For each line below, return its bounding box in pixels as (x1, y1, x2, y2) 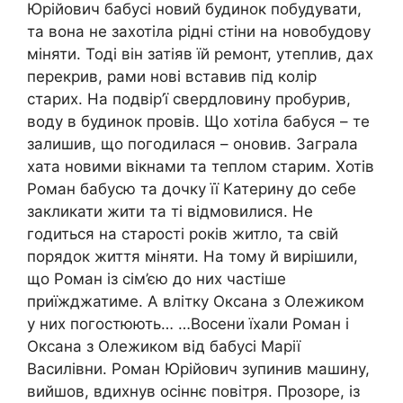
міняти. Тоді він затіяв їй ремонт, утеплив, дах (27, 44, 373, 63)
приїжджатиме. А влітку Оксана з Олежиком (27, 291, 364, 310)
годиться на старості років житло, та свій (27, 224, 338, 243)
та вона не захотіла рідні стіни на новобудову (27, 22, 371, 40)
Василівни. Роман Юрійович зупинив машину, (27, 359, 370, 378)
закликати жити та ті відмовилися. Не (27, 201, 313, 220)
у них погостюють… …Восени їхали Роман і (27, 314, 349, 333)
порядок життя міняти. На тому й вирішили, (27, 246, 358, 265)
